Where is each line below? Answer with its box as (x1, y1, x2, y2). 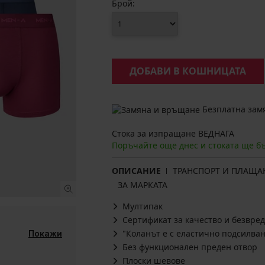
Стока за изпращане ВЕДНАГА (112, 128, 234, 140)
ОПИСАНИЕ (112, 165, 161, 177)
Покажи (28, 228, 62, 238)
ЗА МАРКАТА (118, 179, 167, 191)
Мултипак (122, 201, 163, 212)
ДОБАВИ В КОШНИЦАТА (130, 64, 246, 77)
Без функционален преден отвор (122, 241, 257, 253)
